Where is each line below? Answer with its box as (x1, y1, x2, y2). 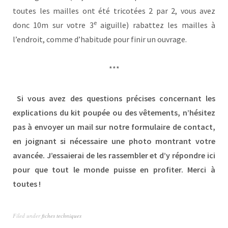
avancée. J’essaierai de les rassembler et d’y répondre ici (13, 150, 215, 161)
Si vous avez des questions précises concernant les (13, 93, 215, 104)
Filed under (13, 212, 42, 220)
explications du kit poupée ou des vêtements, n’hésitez (13, 107, 215, 118)
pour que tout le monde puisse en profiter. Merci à (13, 164, 215, 175)
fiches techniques (42, 212, 81, 220)
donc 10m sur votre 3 (13, 20, 94, 31)
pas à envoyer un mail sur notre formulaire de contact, (13, 122, 215, 132)
